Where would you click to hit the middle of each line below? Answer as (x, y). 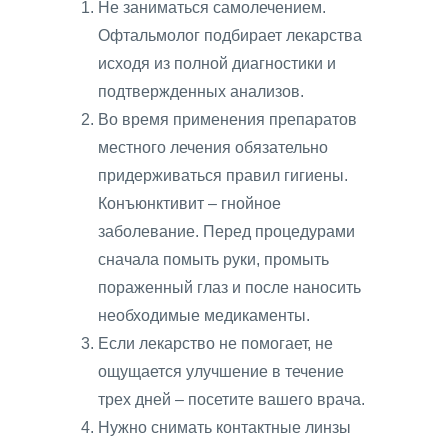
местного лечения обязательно (213, 148)
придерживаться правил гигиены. (223, 176)
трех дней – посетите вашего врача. (231, 400)
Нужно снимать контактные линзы (224, 428)
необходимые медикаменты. (204, 316)
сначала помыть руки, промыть (213, 260)
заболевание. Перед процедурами (226, 232)
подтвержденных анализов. (201, 92)
